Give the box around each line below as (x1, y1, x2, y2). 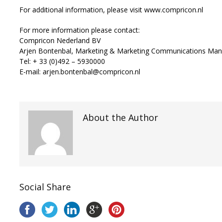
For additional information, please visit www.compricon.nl (19, 5, 203, 14)
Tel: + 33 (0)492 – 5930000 (19, 56, 105, 66)
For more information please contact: (19, 25, 140, 35)
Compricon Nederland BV (19, 36, 101, 45)
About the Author (83, 111, 158, 123)
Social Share (19, 181, 71, 193)
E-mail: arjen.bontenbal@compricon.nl (19, 67, 140, 76)
